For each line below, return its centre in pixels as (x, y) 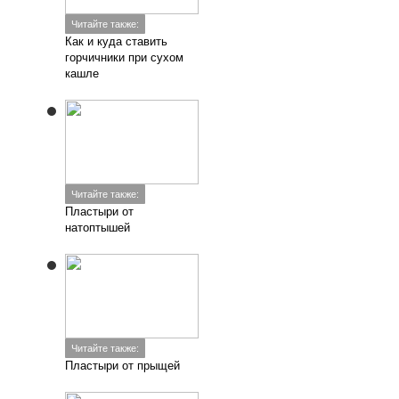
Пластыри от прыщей (123, 366)
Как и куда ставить (117, 41)
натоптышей (98, 228)
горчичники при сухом (125, 57)
